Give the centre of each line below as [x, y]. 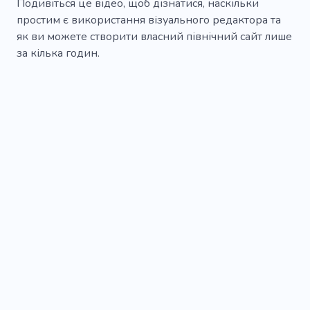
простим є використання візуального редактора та [149, 20]
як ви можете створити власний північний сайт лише [154, 37]
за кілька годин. [58, 54]
